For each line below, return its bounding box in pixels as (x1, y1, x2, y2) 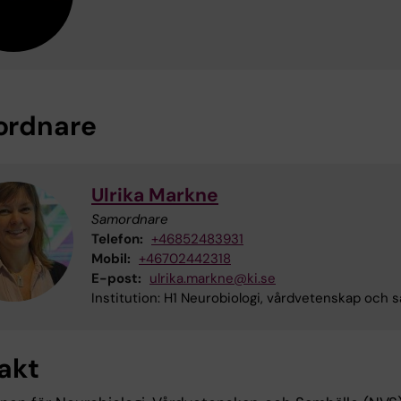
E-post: (91, 269, 141, 288)
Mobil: (91, 250, 131, 269)
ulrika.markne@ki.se (149, 269, 276, 288)
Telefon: (91, 230, 143, 249)
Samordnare (91, 210, 168, 229)
